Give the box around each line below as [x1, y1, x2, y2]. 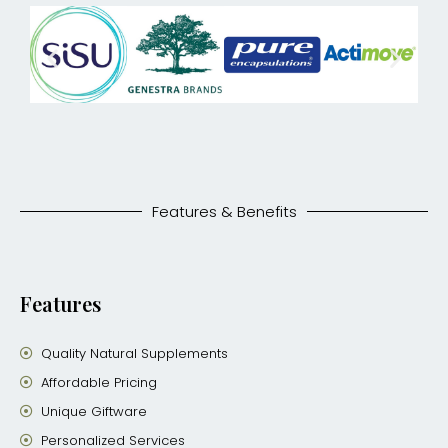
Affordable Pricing [41, 373, 158, 393]
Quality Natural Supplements [41, 344, 229, 364]
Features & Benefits [151, 201, 297, 223]
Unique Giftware [41, 402, 148, 422]
